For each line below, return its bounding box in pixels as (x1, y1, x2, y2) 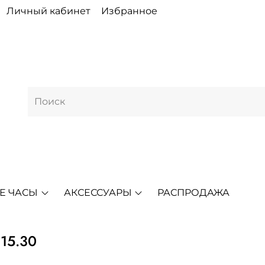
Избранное (101, 5, 157, 17)
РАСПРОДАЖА (157, 186, 230, 198)
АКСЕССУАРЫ (63, 186, 132, 198)
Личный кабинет (7, 5, 91, 17)
